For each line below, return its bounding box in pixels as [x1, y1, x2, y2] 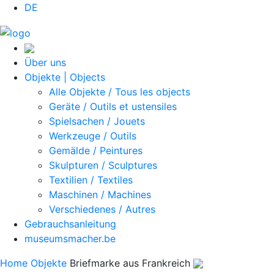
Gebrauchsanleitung [24, 217, 116, 230]
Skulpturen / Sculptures [49, 158, 157, 171]
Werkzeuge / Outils [49, 129, 136, 142]
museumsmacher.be [24, 232, 116, 245]
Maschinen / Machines [49, 188, 151, 201]
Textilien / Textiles [49, 173, 133, 186]
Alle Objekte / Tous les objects [49, 85, 190, 98]
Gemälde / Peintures [49, 144, 143, 157]
